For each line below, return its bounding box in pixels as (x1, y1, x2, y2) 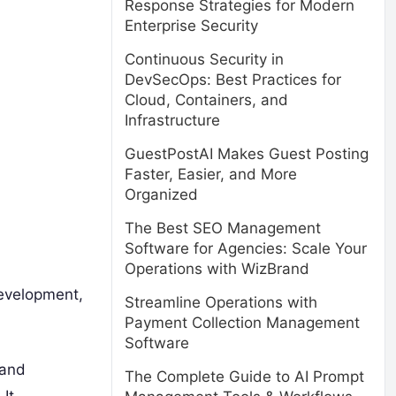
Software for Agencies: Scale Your (125, 240, 367, 257)
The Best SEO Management (125, 219, 321, 237)
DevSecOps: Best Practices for (125, 71, 341, 88)
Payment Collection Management (125, 314, 360, 331)
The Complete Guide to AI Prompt (125, 368, 364, 385)
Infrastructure (125, 111, 220, 129)
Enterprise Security (125, 17, 258, 34)
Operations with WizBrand (125, 260, 309, 278)
